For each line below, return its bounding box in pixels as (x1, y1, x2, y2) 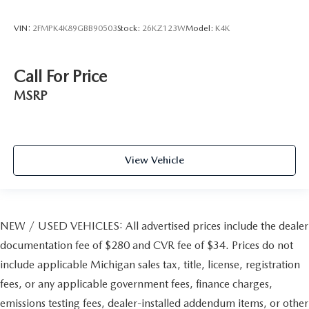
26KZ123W (142, 23, 186, 34)
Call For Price (14, 66, 107, 86)
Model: (186, 23, 215, 34)
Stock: (117, 23, 142, 34)
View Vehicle (125, 154, 184, 167)
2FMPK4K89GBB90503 (32, 23, 117, 34)
